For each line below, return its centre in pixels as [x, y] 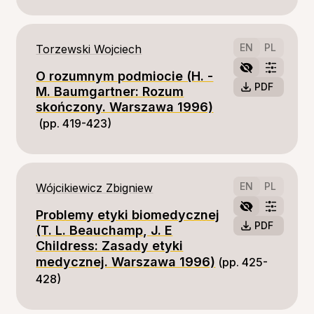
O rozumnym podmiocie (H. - [125, 76]
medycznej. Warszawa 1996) [126, 262]
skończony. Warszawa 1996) [125, 107]
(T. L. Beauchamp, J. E [104, 230]
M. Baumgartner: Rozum [110, 91]
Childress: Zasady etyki [110, 246]
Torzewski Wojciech [89, 49]
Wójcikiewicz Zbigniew [95, 188]
